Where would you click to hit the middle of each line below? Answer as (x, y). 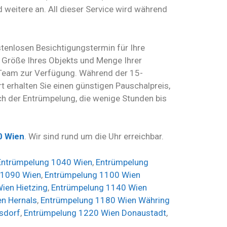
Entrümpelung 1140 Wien (99, 187)
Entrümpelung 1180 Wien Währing (105, 200)
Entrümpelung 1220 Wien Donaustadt (95, 213)
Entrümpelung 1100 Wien (92, 175)
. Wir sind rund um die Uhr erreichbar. (94, 137)
